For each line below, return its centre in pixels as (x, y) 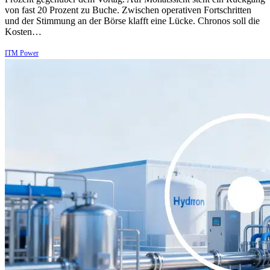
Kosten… (23, 32)
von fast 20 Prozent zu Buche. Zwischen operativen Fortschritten (128, 10)
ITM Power (22, 53)
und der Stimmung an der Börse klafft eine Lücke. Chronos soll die (132, 21)
